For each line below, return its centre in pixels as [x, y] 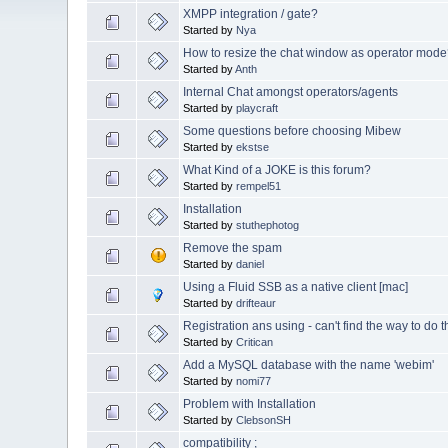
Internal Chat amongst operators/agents [291, 91]
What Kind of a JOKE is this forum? [277, 169]
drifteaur [256, 302]
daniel [250, 263]
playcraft [257, 107]
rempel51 [259, 185]
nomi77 [254, 380]
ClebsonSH [264, 419]
